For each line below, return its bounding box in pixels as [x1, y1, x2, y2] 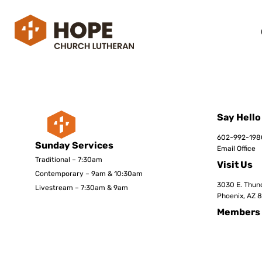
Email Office [217, 144, 256, 153]
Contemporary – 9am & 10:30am [35, 170, 143, 178]
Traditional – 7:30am [35, 156, 102, 164]
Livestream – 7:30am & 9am [35, 184, 128, 192]
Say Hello [217, 112, 261, 123]
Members [217, 206, 260, 218]
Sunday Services [35, 140, 113, 151]
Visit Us [217, 159, 253, 171]
